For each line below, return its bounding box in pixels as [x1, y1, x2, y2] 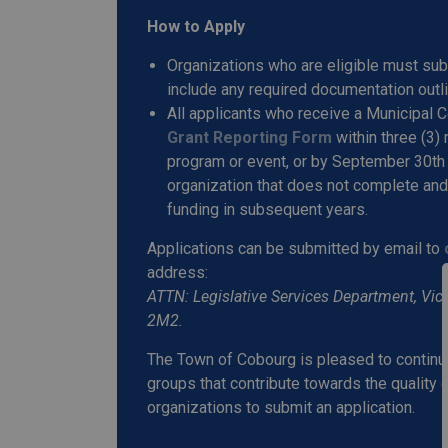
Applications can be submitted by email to [147, 239, 444, 258]
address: [147, 263, 208, 282]
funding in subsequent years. [167, 200, 368, 219]
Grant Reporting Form [167, 128, 336, 147]
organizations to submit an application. [147, 398, 415, 417]
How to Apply [147, 17, 245, 36]
